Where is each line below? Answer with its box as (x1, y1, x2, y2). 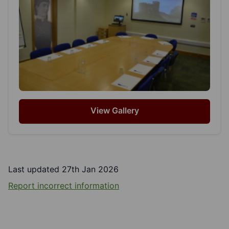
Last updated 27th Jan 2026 (8, 164, 119, 175)
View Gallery (90, 105, 139, 116)
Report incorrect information (8, 180, 119, 191)
